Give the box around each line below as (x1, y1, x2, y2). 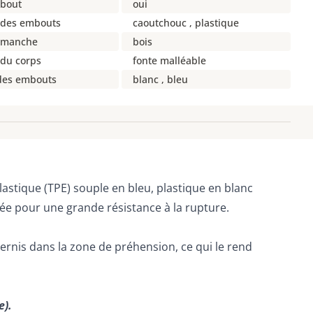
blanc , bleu (133, 73, 188, 86)
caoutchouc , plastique (133, 16, 239, 29)
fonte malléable (133, 54, 206, 67)
